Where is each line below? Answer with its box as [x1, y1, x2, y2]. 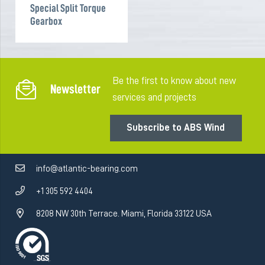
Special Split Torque [30, 2, 106, 14]
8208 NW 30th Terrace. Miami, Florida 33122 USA [36, 208, 212, 218]
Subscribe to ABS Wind [127, 123, 225, 133]
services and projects [112, 92, 197, 103]
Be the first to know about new [112, 76, 237, 86]
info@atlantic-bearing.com [36, 163, 138, 173]
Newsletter [50, 83, 101, 96]
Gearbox [30, 15, 62, 27]
